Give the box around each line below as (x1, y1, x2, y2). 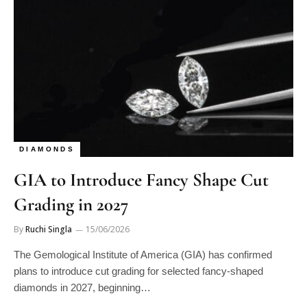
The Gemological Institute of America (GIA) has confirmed (14, 249, 272, 260)
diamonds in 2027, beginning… (14, 282, 151, 293)
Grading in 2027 (14, 193, 129, 216)
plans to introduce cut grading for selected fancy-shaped (14, 265, 263, 277)
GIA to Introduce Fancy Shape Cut (14, 169, 269, 191)
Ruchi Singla (25, 223, 72, 235)
